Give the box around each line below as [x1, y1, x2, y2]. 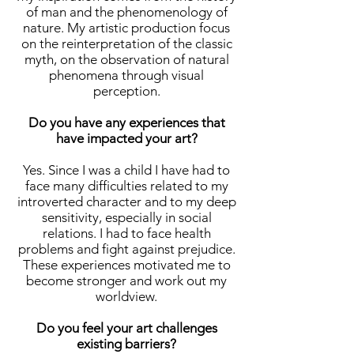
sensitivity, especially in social [41, 209, 212, 226]
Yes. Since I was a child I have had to [23, 162, 230, 179]
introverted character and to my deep [17, 194, 236, 210]
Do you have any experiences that [28, 115, 225, 131]
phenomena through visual [49, 67, 204, 84]
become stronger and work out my [26, 273, 227, 289]
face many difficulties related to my [24, 178, 228, 194]
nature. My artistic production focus [23, 20, 230, 36]
